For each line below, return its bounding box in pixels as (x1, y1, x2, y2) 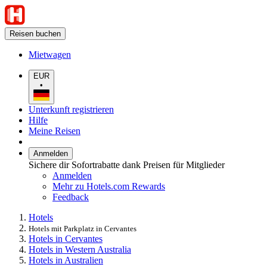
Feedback (52, 191, 89, 202)
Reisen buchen (10, 29, 61, 38)
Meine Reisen (29, 125, 80, 136)
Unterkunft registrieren (29, 104, 114, 114)
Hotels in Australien (29, 254, 103, 265)
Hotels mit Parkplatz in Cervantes (29, 223, 136, 233)
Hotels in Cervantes (29, 233, 103, 244)
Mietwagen (29, 49, 71, 60)
